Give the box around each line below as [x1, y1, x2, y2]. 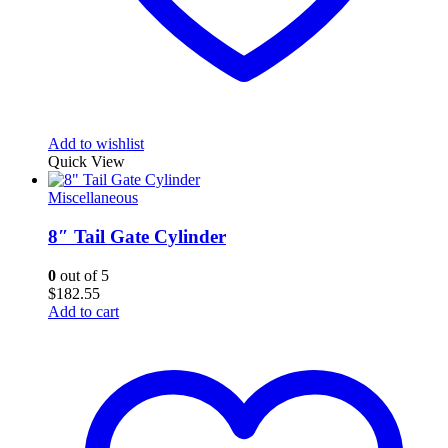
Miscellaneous [48, 189, 138, 207]
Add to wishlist [48, 135, 144, 153]
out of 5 [56, 266, 109, 284]
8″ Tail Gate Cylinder [48, 225, 226, 247]
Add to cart [48, 302, 119, 320]
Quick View [48, 153, 125, 171]
